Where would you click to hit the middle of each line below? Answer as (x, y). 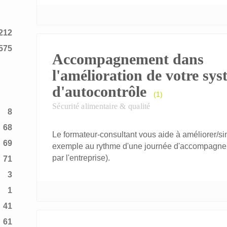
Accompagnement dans (128, 59)
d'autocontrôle (99, 91)
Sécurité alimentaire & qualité (101, 106)
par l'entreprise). (81, 158)
